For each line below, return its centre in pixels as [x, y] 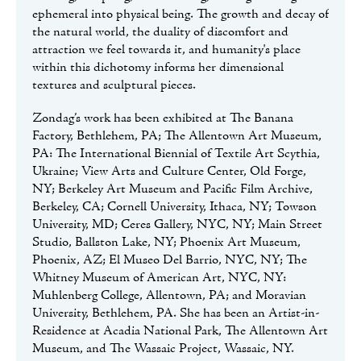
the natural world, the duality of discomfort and [160, 32]
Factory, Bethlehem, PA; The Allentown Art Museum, [177, 136]
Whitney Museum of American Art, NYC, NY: [159, 278]
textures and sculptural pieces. [116, 85]
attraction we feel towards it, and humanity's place [166, 50]
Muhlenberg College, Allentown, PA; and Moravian [169, 295]
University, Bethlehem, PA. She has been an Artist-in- [176, 313]
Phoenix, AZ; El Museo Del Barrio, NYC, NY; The [170, 260]
